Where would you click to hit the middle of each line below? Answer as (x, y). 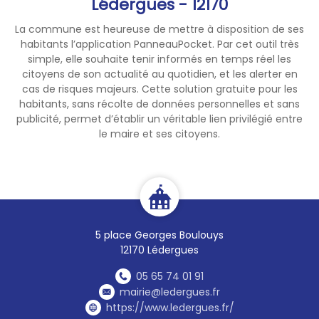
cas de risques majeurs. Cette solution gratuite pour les (159, 89)
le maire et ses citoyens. (159, 134)
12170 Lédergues (159, 250)
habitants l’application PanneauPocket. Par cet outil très (159, 44)
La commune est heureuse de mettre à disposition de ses (159, 29)
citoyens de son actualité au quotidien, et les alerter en (159, 74)
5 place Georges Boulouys (159, 235)
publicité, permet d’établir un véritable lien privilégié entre (159, 119)
